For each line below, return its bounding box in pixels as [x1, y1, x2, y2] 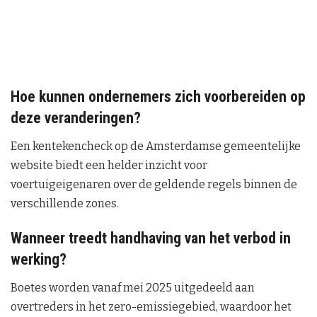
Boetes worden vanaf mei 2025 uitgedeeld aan [11, 281, 255, 295]
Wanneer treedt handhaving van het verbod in [11, 229, 291, 248]
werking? [11, 250, 67, 269]
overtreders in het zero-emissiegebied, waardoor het [11, 300, 292, 314]
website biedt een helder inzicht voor [11, 158, 207, 172]
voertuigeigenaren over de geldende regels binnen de [11, 177, 297, 191]
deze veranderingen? [11, 109, 141, 127]
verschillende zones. [11, 196, 119, 210]
